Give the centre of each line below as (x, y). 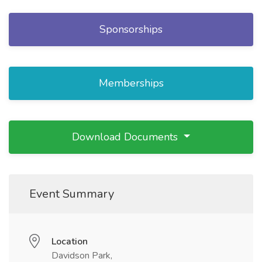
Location (70, 242)
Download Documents (127, 137)
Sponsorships (131, 30)
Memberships (131, 83)
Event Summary (72, 194)
